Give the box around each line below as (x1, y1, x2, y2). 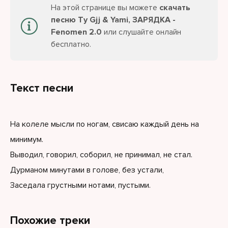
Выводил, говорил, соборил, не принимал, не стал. (10, 150, 192, 160)
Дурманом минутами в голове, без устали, (10, 165, 164, 175)
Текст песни (10, 81, 73, 95)
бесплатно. (51, 39, 91, 49)
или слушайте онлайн (102, 27, 181, 37)
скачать (159, 3, 190, 13)
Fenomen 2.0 (51, 27, 102, 37)
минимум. (10, 134, 43, 145)
